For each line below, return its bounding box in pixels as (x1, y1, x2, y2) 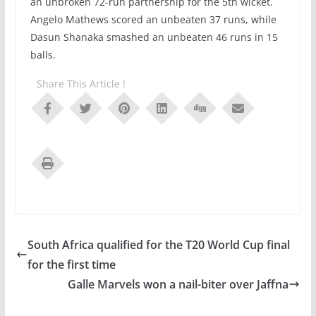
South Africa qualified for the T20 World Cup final (27, 236, 290, 253)
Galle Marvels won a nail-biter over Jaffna (68, 276, 289, 292)
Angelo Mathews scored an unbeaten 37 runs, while (30, 12, 276, 26)
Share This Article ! (36, 76, 126, 90)
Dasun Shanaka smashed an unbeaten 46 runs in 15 (30, 30, 278, 44)
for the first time (27, 256, 116, 272)
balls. (30, 47, 59, 61)
